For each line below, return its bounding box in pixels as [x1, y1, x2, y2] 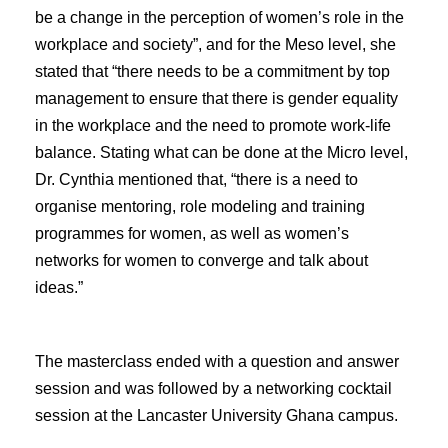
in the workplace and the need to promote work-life [35, 116, 391, 134]
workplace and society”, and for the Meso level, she [35, 35, 396, 53]
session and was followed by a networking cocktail [35, 379, 392, 397]
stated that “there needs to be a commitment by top [35, 62, 390, 80]
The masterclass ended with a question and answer [35, 352, 399, 370]
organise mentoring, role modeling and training [35, 197, 365, 215]
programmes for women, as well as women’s [35, 224, 349, 242]
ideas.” [35, 278, 83, 296]
